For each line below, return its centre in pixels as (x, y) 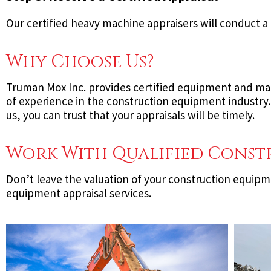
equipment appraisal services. (79, 193)
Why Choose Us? (80, 62)
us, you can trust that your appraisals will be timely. (130, 115)
